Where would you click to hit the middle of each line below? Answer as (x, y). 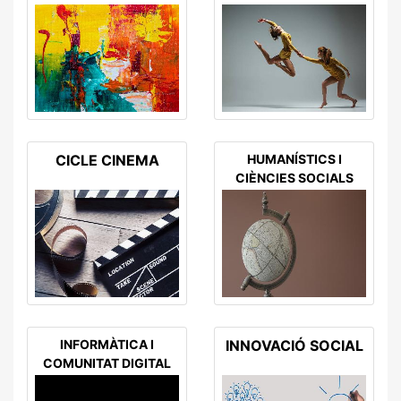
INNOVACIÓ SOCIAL (294, 346)
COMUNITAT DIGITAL (107, 363)
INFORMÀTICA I (107, 344)
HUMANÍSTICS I (294, 159)
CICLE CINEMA (107, 160)
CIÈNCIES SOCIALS (294, 178)
